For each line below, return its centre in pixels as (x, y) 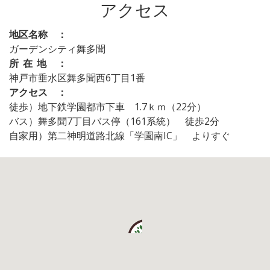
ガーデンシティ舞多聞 (57, 49)
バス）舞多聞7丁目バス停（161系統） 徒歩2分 (114, 121)
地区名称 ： (38, 34)
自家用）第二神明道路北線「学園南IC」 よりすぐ (120, 136)
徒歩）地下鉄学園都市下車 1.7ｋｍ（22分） (108, 107)
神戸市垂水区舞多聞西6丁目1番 (77, 78)
